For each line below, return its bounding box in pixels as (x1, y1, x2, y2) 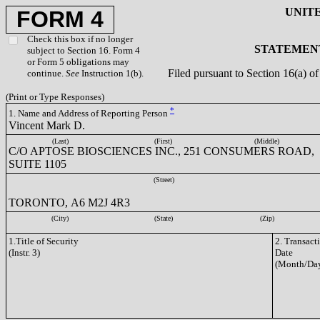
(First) (154, 137, 172, 145)
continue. (27, 68, 66, 79)
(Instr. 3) (9, 247, 40, 258)
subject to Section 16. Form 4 (27, 45, 140, 56)
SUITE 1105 (9, 158, 66, 170)
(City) (51, 214, 69, 222)
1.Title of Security (9, 236, 79, 246)
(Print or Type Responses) (6, 91, 104, 102)
